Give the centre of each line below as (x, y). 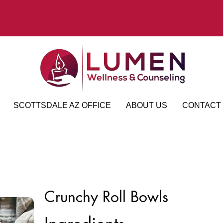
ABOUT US (147, 105)
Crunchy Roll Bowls (106, 197)
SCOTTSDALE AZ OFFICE (62, 105)
